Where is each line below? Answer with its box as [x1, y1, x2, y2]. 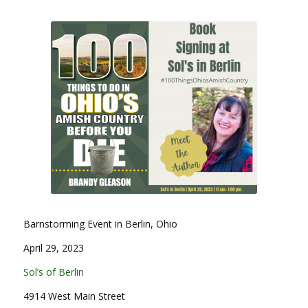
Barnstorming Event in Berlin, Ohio [23, 217, 177, 231]
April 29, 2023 [23, 241, 84, 255]
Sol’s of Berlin [23, 265, 84, 279]
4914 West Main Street [23, 289, 125, 303]
